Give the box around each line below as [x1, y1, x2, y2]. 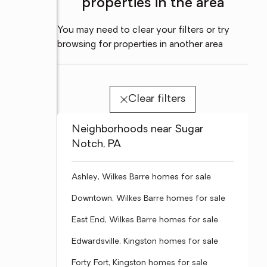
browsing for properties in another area [57, 40, 223, 49]
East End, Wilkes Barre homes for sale [72, 216, 218, 225]
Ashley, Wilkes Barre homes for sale [72, 173, 211, 182]
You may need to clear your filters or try [57, 26, 229, 35]
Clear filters [128, 94, 185, 105]
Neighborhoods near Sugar [72, 124, 203, 135]
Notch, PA [72, 139, 121, 150]
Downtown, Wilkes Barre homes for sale [72, 194, 225, 203]
